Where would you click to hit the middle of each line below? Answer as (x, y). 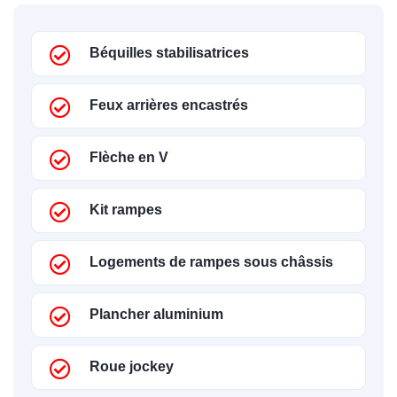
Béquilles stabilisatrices (169, 53)
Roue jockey (132, 366)
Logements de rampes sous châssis (211, 262)
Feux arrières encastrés (169, 105)
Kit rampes (126, 210)
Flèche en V (129, 157)
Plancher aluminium (156, 314)
